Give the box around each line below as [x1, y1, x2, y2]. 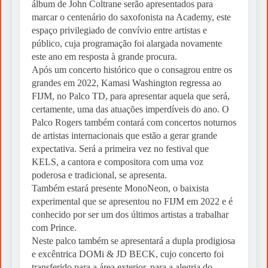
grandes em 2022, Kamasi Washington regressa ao [32, 78, 221, 89]
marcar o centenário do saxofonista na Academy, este [32, 12, 231, 23]
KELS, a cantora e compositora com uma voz [32, 157, 203, 167]
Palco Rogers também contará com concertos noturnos [32, 117, 236, 128]
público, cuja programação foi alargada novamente [32, 38, 222, 49]
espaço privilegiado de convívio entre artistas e [32, 25, 207, 36]
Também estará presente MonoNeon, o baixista [32, 183, 209, 194]
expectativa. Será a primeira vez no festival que [32, 144, 209, 154]
